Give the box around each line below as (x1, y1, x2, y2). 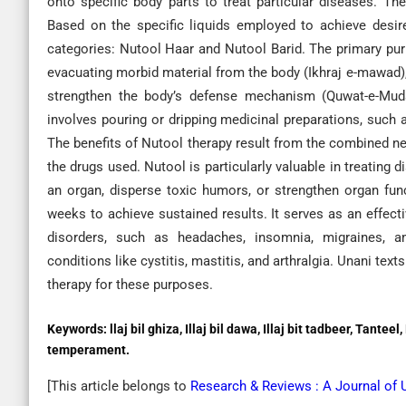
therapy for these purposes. (47, 276, 213, 293)
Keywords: (47, 322, 110, 336)
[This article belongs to (47, 378, 190, 394)
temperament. (47, 343, 130, 357)
